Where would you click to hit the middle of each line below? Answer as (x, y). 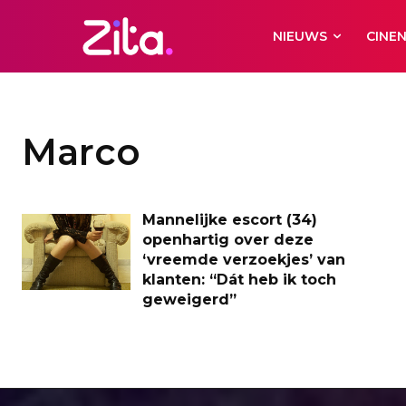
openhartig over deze (228, 240)
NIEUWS (300, 36)
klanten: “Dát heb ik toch (239, 280)
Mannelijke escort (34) (230, 220)
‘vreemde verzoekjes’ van (244, 260)
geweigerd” (189, 300)
